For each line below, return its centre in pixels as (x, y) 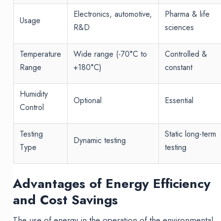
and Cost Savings (66, 200)
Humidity (34, 94)
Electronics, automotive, (112, 14)
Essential (179, 101)
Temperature (40, 54)
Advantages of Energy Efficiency (112, 184)
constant (178, 68)
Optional (87, 101)
